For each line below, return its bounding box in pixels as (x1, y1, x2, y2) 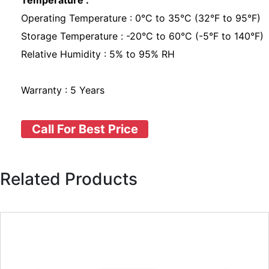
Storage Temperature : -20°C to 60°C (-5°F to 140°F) (21, 30, 267, 42)
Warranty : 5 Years (21, 84, 104, 96)
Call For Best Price (31, 122, 138, 136)
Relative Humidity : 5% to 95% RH (21, 48, 178, 60)
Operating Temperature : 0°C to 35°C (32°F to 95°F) (21, 12, 264, 24)
